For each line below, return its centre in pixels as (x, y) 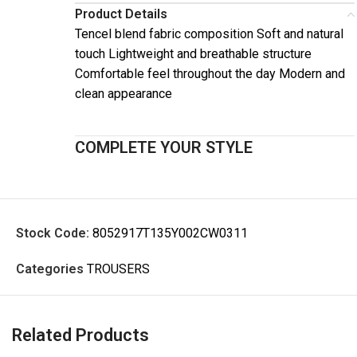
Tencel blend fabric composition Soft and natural (209, 34)
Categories (50, 269)
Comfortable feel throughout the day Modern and (210, 74)
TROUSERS (118, 269)
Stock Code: (54, 233)
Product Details (121, 14)
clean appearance (124, 94)
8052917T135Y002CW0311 (170, 233)
